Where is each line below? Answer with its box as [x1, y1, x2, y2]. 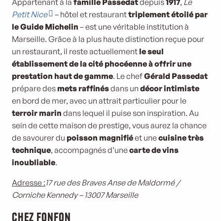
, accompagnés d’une [51, 145, 129, 155]
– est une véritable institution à [78, 22, 189, 32]
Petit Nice [12, 9, 47, 19]
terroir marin [12, 108, 62, 118]
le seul [138, 46, 164, 56]
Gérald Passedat [144, 71, 208, 81]
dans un [109, 83, 140, 93]
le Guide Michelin [12, 22, 78, 32]
